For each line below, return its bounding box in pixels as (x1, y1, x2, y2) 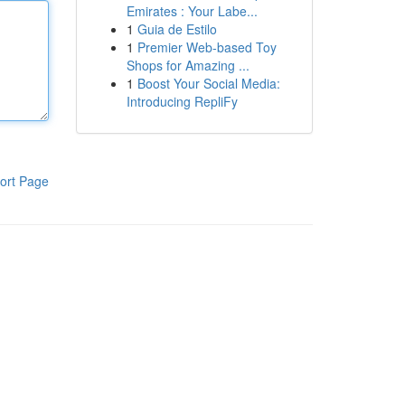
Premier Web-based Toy (137, 38, 277, 56)
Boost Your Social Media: (137, 74, 280, 92)
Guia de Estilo (137, 20, 217, 38)
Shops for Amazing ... (126, 56, 250, 74)
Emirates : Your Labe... (126, 2, 258, 20)
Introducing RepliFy (126, 92, 238, 110)
